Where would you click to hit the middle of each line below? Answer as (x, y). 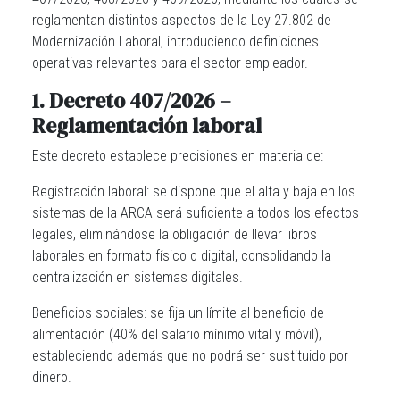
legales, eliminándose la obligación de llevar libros (175, 234)
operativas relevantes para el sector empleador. (170, 63)
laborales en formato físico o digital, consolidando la (182, 256)
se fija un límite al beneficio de (235, 313)
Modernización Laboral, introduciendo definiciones (175, 42)
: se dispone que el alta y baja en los (251, 192)
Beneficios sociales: (89, 313)
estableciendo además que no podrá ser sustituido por (190, 356)
